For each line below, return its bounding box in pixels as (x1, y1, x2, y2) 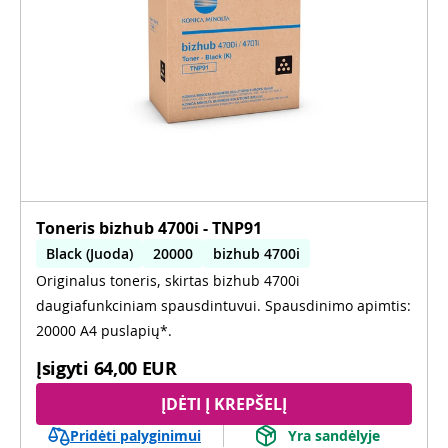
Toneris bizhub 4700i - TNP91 (36, 216, 262, 239)
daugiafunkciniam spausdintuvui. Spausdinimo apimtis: (36, 295, 411, 315)
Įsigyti (36, 355, 89, 380)
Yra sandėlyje (288, 426, 380, 445)
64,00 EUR (93, 355, 177, 380)
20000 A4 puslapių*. (36, 320, 172, 340)
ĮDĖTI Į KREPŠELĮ (161, 392, 287, 415)
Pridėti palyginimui (70, 425, 201, 445)
